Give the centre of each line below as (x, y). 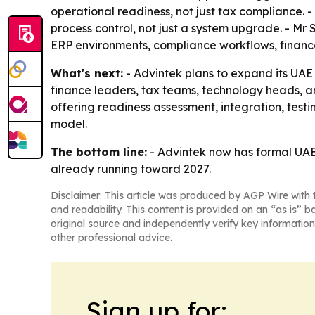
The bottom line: (99, 152)
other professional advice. (111, 238)
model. (69, 124)
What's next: (87, 73)
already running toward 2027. (131, 169)
